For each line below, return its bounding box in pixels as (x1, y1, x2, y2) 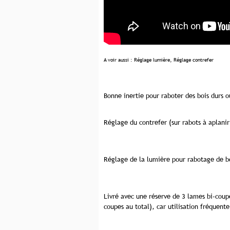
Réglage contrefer (174, 56, 214, 63)
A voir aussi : (104, 56, 134, 63)
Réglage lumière (134, 56, 170, 63)
